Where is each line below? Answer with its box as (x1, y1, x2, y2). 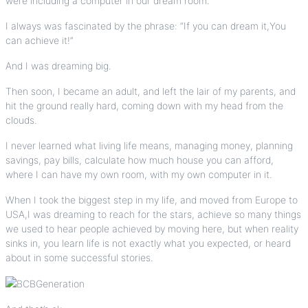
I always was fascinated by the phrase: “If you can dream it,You (5, 19, 286, 32)
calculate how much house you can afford (85, 153, 271, 166)
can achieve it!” (5, 34, 74, 46)
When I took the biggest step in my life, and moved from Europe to (5, 193, 298, 206)
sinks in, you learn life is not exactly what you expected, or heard (5, 236, 291, 249)
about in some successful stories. (5, 251, 153, 263)
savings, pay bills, (5, 153, 85, 166)
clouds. (5, 113, 37, 126)
